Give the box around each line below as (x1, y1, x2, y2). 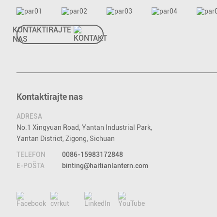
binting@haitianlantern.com (62, 161, 148, 170)
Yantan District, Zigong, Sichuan (16, 134, 115, 142)
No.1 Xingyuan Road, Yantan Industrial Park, (16, 123, 152, 131)
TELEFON (16, 150, 46, 158)
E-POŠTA (16, 161, 45, 170)
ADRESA (16, 112, 42, 120)
